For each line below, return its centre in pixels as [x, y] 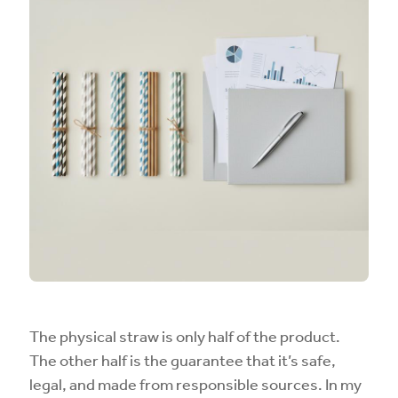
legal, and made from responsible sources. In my [195, 384]
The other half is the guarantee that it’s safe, [183, 360]
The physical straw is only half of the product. [185, 336]
